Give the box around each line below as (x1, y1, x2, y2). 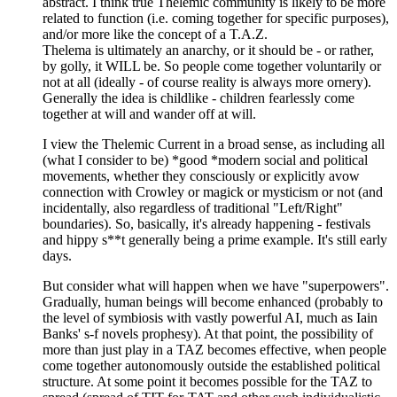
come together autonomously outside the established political (43, 358, 380, 374)
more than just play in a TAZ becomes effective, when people (43, 342, 386, 358)
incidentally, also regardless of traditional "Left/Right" (43, 200, 343, 216)
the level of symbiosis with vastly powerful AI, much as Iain (43, 310, 378, 326)
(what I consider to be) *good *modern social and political (43, 152, 368, 168)
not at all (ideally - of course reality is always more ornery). (43, 74, 371, 90)
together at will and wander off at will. (43, 106, 256, 122)
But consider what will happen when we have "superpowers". (43, 278, 389, 294)
